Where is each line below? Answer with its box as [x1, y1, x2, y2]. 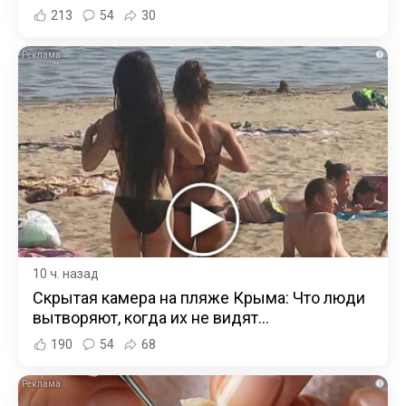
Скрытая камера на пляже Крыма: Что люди [33, 287, 365, 307]
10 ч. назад [33, 266, 99, 281]
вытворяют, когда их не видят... [33, 307, 269, 327]
